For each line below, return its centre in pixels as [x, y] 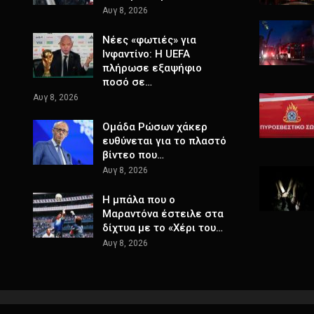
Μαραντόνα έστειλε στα [163, 214]
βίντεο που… [133, 155]
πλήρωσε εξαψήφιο [152, 68]
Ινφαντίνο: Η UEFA [146, 54]
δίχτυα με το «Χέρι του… [163, 228]
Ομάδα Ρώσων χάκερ [155, 127]
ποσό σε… [127, 82]
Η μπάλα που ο [139, 200]
